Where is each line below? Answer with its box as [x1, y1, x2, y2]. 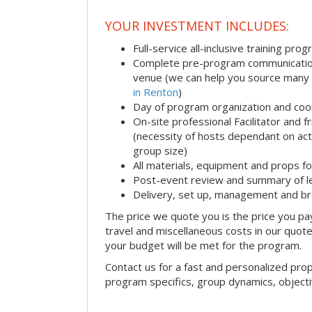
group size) [133, 143, 187, 157]
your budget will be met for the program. [105, 237, 302, 252]
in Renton [133, 84, 178, 99]
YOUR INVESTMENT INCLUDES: [105, 17, 289, 34]
